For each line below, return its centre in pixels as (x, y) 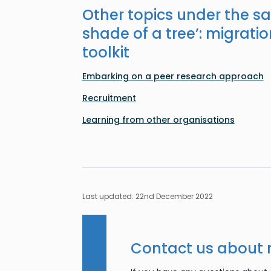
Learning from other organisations (158, 119)
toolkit (106, 52)
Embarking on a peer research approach (173, 76)
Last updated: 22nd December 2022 (147, 196)
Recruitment (109, 98)
